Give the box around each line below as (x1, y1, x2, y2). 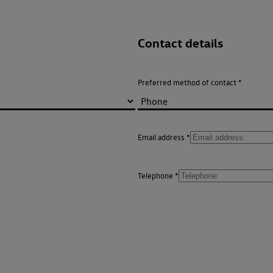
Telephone (138, 171, 173, 181)
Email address (138, 132, 185, 142)
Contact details (138, 35, 223, 51)
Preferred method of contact (138, 78, 236, 88)
